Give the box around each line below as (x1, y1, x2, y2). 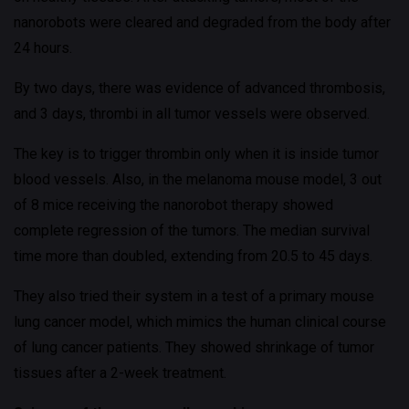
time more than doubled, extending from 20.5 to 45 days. (14, 247, 372, 265)
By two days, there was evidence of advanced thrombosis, (14, 79, 385, 97)
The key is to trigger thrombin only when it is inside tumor (14, 145, 379, 163)
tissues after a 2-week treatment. (14, 364, 226, 382)
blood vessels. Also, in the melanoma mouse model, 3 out (14, 171, 382, 188)
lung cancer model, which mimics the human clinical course (14, 313, 386, 330)
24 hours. (14, 39, 72, 57)
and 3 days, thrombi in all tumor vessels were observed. (14, 105, 370, 122)
